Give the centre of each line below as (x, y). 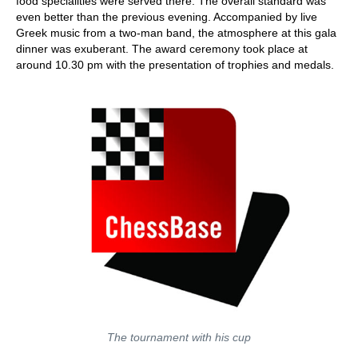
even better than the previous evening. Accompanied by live (167, 17)
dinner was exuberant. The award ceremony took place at (162, 49)
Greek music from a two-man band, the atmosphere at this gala (176, 33)
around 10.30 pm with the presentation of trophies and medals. (175, 65)
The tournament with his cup (179, 337)
